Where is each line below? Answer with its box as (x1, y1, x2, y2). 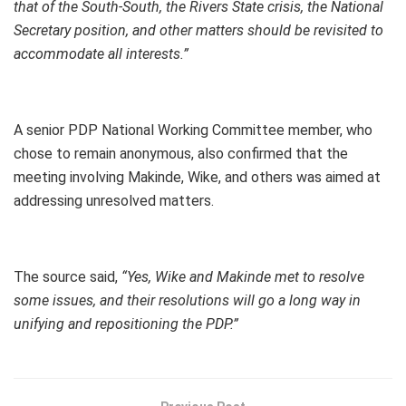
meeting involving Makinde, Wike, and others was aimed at (14, 169, 381, 187)
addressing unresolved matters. (14, 192, 214, 210)
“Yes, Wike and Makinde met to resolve (121, 268, 364, 286)
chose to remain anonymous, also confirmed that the (14, 145, 348, 163)
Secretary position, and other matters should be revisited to (14, 22, 383, 40)
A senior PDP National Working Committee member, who (14, 121, 372, 140)
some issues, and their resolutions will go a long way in (14, 292, 361, 310)
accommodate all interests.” (14, 45, 188, 63)
